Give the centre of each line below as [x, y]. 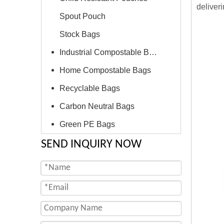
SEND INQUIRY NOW [91, 144]
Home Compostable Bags [105, 70]
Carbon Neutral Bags [97, 106]
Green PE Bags [87, 124]
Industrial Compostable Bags [153, 52]
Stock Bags [80, 34]
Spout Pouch [82, 16]
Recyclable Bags [90, 88]
